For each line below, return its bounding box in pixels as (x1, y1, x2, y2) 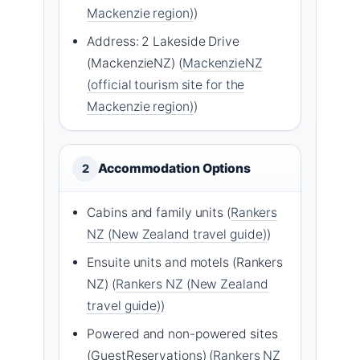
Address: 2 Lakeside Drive (87, 33, 239, 49)
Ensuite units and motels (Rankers (87, 254, 284, 270)
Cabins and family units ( (87, 204, 231, 220)
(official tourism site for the (87, 76, 245, 92)
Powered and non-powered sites (87, 325, 278, 342)
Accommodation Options (98, 160, 251, 176)
